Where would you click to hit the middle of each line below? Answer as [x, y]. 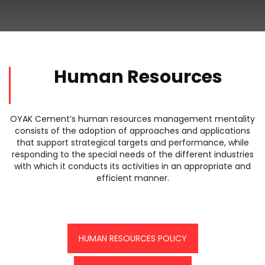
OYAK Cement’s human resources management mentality [132, 119]
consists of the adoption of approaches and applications [132, 131]
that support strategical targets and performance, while [132, 143]
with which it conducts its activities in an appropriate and [132, 166]
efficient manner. [132, 178]
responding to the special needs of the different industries [132, 154]
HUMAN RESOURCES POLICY [132, 238]
